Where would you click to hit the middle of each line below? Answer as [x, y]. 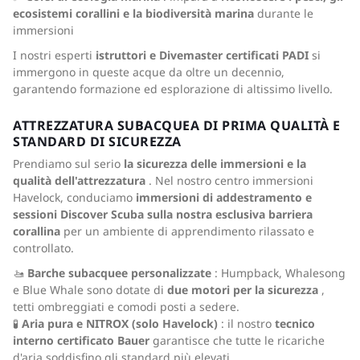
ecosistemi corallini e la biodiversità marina [133, 13]
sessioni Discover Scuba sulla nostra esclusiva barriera [163, 214]
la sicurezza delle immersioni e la [215, 164]
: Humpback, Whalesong [278, 273]
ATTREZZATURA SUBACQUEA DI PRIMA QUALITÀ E [177, 125]
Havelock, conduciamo [74, 197]
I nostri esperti [54, 55]
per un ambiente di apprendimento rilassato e [187, 231]
